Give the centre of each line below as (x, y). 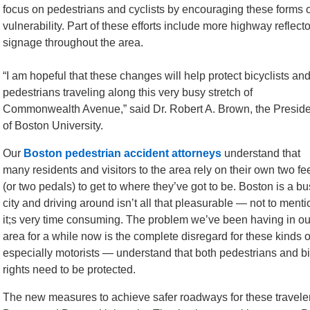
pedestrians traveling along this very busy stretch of (128, 92)
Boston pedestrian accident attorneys (122, 153)
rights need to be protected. (69, 270)
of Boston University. (53, 126)
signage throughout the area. (73, 43)
